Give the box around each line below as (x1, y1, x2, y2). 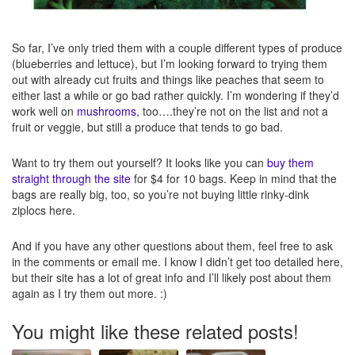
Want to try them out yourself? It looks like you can (12, 155, 267, 171)
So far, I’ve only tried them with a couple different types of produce (12, 40, 342, 56)
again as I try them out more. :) (12, 285, 167, 302)
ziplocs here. (12, 202, 75, 219)
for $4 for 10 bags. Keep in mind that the (131, 170, 337, 187)
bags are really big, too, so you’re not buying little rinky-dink (12, 186, 309, 203)
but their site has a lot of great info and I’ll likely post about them (12, 269, 331, 286)
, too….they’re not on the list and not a (136, 103, 328, 120)
